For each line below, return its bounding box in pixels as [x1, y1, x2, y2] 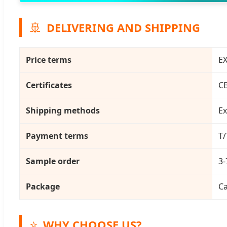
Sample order [26, 156, 80, 167]
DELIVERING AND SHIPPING [47, 19, 200, 35]
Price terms [26, 54, 71, 66]
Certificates [26, 80, 72, 91]
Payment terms [26, 130, 88, 142]
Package [26, 181, 60, 193]
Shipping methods [26, 105, 100, 117]
